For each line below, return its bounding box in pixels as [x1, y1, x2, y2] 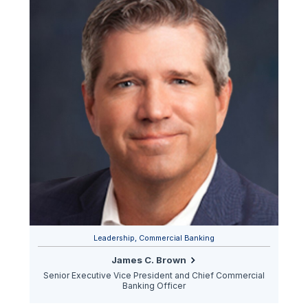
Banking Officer [122, 280, 186, 291]
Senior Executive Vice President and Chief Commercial [43, 269, 265, 280]
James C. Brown [111, 254, 187, 266]
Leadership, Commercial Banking [93, 232, 214, 243]
